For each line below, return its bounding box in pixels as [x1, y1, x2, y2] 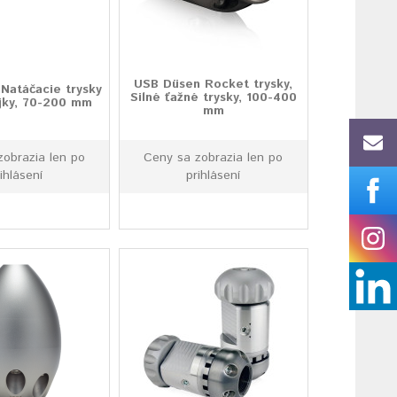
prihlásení [186, 167, 241, 184]
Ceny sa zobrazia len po [144, 149, 284, 167]
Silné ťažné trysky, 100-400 [129, 89, 297, 106]
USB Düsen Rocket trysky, [134, 75, 293, 93]
